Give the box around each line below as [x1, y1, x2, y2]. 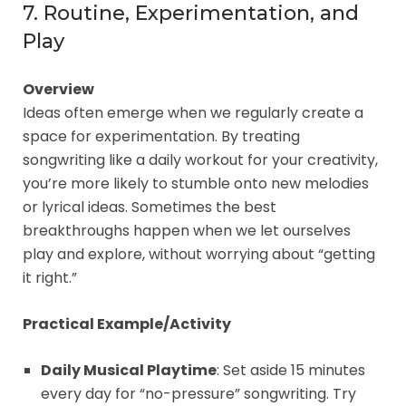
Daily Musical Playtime [41, 359, 217, 381]
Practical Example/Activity [23, 313, 231, 334]
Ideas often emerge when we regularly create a [23, 101, 363, 123]
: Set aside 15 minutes [217, 359, 365, 381]
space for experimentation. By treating [23, 125, 300, 147]
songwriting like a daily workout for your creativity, [23, 149, 378, 170]
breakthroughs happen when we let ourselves [23, 219, 351, 241]
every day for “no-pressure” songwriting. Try [41, 382, 356, 404]
